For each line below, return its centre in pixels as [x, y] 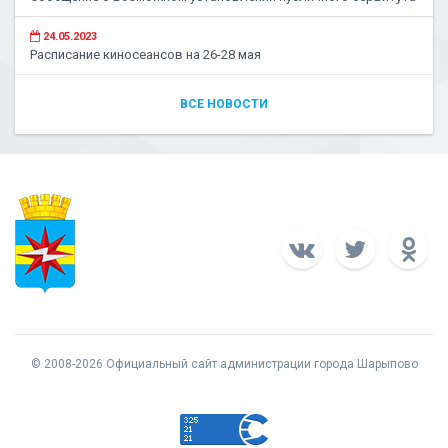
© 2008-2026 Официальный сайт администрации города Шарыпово [224, 364]
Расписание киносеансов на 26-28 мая [145, 54]
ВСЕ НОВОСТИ [224, 104]
